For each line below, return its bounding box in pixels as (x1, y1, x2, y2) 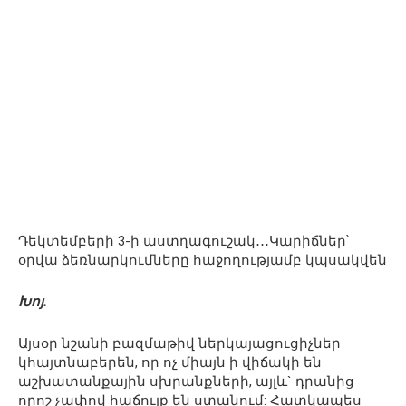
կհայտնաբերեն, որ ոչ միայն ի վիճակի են (18, 354, 322, 371)
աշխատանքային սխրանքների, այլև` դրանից (18, 373, 354, 390)
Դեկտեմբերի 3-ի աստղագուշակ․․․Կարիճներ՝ (18, 233, 350, 249)
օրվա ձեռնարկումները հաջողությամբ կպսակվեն (18, 252, 387, 268)
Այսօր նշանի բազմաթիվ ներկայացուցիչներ (18, 335, 341, 352)
